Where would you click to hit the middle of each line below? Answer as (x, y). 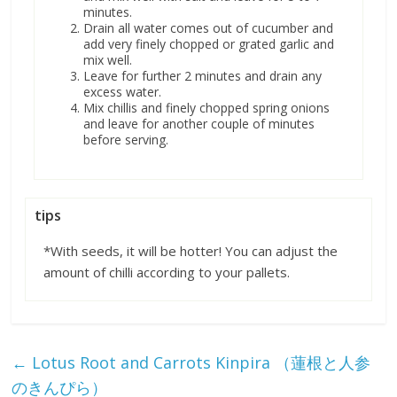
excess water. (125, 92)
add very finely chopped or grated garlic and (209, 44)
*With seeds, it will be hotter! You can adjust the (191, 251)
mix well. (108, 60)
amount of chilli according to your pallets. (167, 272)
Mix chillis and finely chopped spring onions (207, 108)
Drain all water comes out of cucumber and (209, 28)
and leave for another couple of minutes (199, 124)
